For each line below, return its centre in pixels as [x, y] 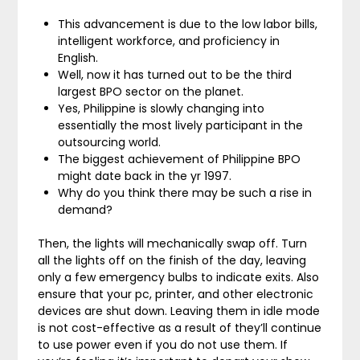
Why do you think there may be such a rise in [185, 193]
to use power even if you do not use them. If [163, 345]
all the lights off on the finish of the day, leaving [172, 260]
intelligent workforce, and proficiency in [169, 41]
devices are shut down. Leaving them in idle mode [179, 311]
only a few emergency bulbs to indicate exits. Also [179, 277]
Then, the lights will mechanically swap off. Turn [173, 243]
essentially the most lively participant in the [181, 125]
